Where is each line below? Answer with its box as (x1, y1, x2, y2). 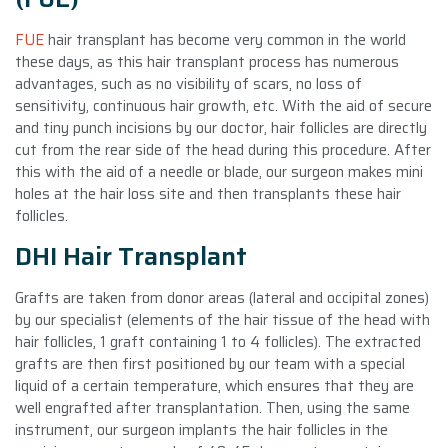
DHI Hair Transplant (15, 236, 247, 276)
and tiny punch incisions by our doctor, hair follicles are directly (15, 115, 427, 140)
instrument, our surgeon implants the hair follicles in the (15, 417, 388, 442)
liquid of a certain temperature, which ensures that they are (15, 373, 414, 398)
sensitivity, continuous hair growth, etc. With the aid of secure (15, 93, 432, 118)
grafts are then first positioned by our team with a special (15, 351, 405, 376)
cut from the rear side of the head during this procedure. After (15, 137, 431, 162)
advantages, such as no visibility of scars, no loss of (15, 71, 362, 96)
